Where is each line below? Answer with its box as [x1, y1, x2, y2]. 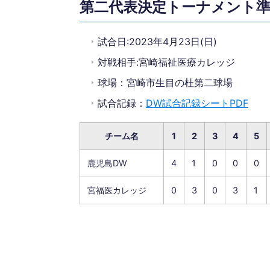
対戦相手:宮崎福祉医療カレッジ [98, 56, 235, 68]
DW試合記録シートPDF [146, 97, 248, 109]
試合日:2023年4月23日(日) [98, 36, 217, 48]
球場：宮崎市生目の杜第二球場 [98, 77, 233, 89]
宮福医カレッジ [87, 185, 146, 195]
